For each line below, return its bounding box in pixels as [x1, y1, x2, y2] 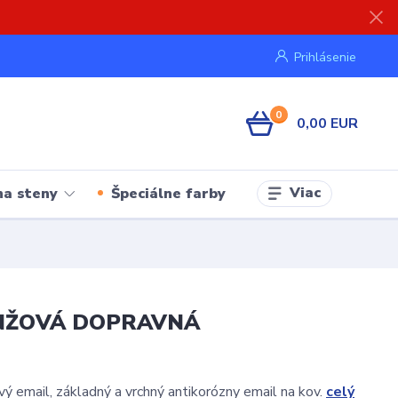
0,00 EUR [296, 113, 358, 133]
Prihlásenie [293, 48, 356, 66]
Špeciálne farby [110, 183, 226, 203]
